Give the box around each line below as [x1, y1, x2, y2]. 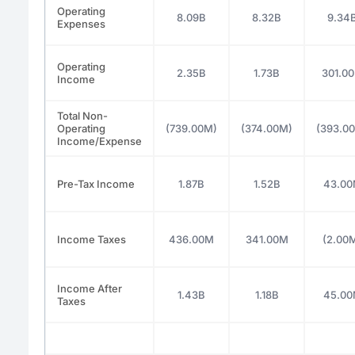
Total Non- [57, 109, 108, 122]
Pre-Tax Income [57, 177, 135, 190]
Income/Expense [57, 134, 142, 147]
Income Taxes [57, 232, 126, 246]
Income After [57, 281, 122, 295]
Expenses [57, 17, 105, 30]
